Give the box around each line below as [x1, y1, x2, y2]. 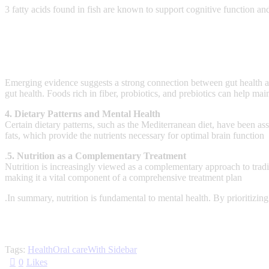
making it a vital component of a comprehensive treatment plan [5, 172, 244, 183]
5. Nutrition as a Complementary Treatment [7, 150, 186, 161]
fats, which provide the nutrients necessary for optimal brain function [5, 130, 267, 141]
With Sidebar [88, 244, 137, 255]
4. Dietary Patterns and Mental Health [5, 108, 160, 119]
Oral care [53, 244, 88, 255]
